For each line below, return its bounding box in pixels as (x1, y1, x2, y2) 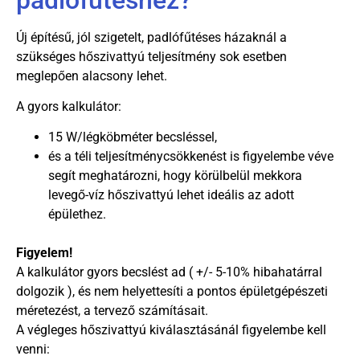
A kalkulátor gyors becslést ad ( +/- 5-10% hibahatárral (16, 264, 322, 280)
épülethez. (48, 207, 106, 223)
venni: (16, 342, 53, 358)
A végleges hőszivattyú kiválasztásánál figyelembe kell (16, 322, 326, 338)
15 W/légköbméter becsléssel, (48, 129, 217, 145)
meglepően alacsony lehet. (16, 67, 167, 84)
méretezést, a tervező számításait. (16, 303, 208, 319)
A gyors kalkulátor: (16, 98, 121, 114)
